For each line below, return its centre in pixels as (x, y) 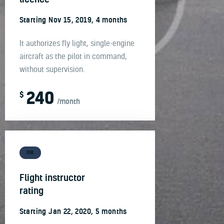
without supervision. (52, 69)
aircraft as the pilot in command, (73, 56)
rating (31, 190)
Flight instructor (52, 177)
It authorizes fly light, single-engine (77, 43)
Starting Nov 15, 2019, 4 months (73, 20)
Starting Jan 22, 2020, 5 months (73, 211)
